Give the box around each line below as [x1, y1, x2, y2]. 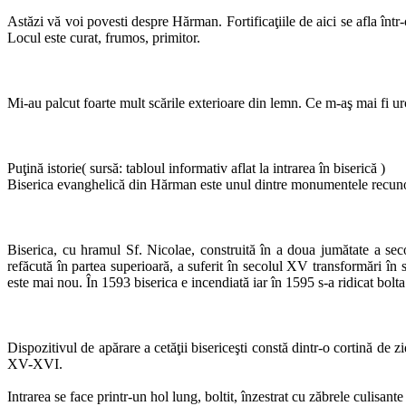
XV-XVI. [7, 355, 63, 372]
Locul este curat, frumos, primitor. [7, 29, 200, 45]
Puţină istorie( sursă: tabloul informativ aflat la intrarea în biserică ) [7, 159, 385, 176]
